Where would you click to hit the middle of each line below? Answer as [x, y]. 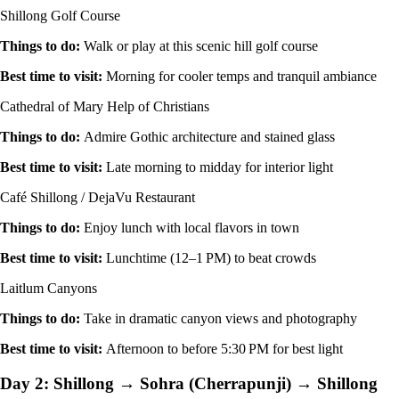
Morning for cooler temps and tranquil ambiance [241, 76]
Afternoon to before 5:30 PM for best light [224, 348]
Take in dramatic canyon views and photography [220, 318]
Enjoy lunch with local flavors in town [191, 227]
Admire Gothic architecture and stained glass [209, 136]
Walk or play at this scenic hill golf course [201, 45]
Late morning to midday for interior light [220, 167]
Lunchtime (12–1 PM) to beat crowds [211, 257]
